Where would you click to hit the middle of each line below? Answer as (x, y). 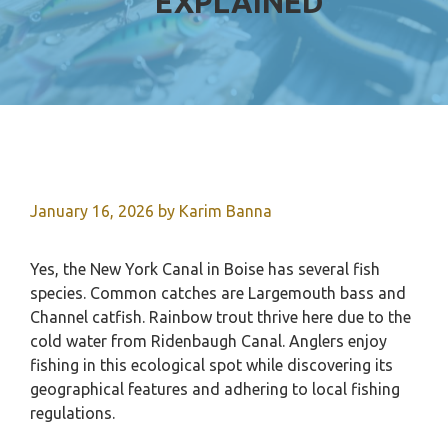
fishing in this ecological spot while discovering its (211, 365)
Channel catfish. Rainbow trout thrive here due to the (220, 317)
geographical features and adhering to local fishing (215, 389)
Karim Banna (225, 211)
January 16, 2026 (92, 211)
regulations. (72, 413)
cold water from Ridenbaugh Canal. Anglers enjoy (208, 341)
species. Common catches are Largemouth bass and (218, 293)
